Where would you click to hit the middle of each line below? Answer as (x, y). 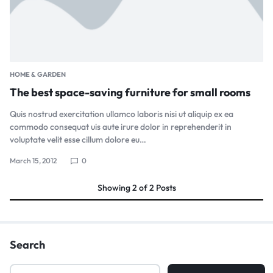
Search (27, 244)
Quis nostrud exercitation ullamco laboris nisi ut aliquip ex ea (122, 114)
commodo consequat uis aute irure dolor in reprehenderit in (121, 126)
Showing (115, 187)
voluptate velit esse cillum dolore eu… (78, 139)
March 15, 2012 (33, 160)
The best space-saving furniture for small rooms (130, 92)
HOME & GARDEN (38, 74)
